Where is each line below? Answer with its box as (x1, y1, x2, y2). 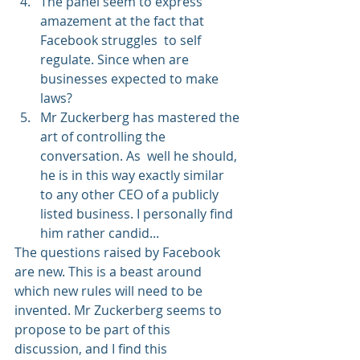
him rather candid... (40, 224, 159, 242)
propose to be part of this (14, 321, 174, 338)
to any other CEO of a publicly (40, 186, 222, 203)
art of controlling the (40, 128, 169, 145)
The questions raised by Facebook (14, 243, 223, 261)
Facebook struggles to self (40, 31, 204, 49)
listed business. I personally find (40, 205, 236, 223)
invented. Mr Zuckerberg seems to (14, 301, 225, 319)
